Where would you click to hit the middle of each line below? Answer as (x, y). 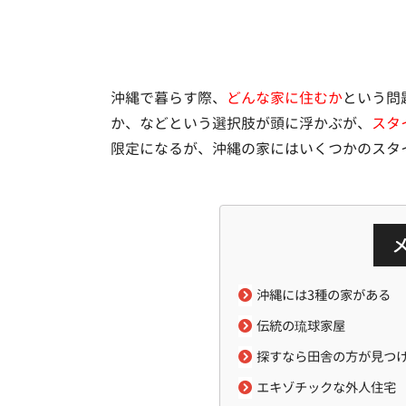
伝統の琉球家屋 (300, 326)
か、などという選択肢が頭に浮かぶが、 (241, 123)
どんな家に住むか (284, 98)
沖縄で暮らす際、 (168, 98)
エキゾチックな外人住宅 (326, 387)
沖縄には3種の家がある (323, 295)
